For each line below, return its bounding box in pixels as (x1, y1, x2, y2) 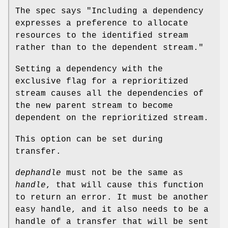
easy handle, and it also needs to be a (15, 205, 209, 214)
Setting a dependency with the (15, 64, 163, 74)
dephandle (15, 168, 61, 178)
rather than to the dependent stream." (15, 43, 204, 52)
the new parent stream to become (15, 101, 173, 110)
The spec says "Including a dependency (15, 6, 204, 16)
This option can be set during (15, 134, 163, 144)
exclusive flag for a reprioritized (15, 76, 188, 86)
